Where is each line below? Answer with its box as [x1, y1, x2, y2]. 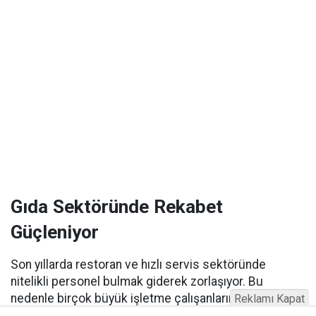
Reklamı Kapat [234, 292, 305, 305]
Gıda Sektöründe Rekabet [11, 196, 223, 217]
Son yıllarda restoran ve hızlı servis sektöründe [11, 257, 266, 272]
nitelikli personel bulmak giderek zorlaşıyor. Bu [11, 274, 263, 288]
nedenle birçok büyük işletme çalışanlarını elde [11, 291, 265, 305]
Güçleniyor [11, 221, 99, 243]
